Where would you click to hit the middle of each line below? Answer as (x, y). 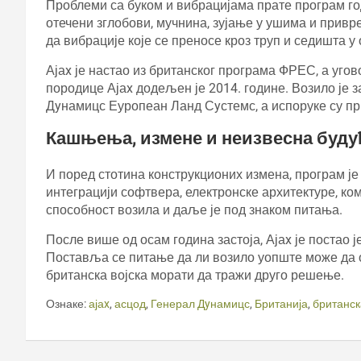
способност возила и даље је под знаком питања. (194, 210)
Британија (281, 303)
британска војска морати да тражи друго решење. (195, 275)
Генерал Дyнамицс (200, 303)
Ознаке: (66, 303)
